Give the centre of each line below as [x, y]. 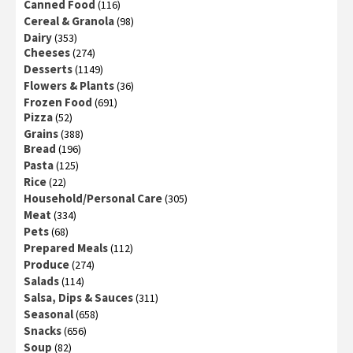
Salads [41, 281]
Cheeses [47, 52]
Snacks [43, 330]
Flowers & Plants [69, 85]
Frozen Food [58, 102]
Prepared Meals [66, 247]
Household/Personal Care [93, 198]
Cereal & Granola [69, 20]
